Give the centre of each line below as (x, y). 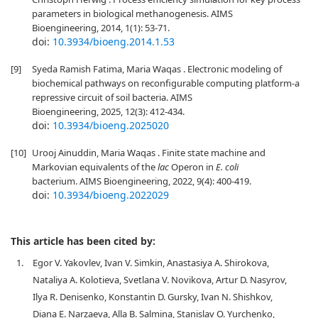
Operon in (192, 167)
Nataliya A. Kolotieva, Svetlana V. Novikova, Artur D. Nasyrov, (160, 280)
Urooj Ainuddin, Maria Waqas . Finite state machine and (149, 153)
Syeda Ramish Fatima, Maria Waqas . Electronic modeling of (157, 69)
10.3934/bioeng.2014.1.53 (114, 42)
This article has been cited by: (83, 241)
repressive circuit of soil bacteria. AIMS (112, 97)
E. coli (227, 167)
